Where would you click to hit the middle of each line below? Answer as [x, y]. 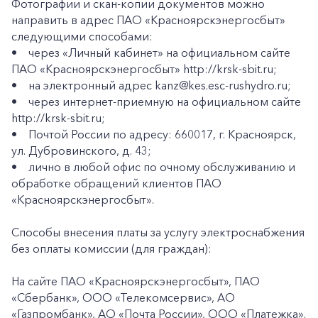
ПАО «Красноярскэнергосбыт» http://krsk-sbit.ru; [144, 69]
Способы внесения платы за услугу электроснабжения [158, 232]
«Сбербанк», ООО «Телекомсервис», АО [123, 297]
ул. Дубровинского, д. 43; [81, 150]
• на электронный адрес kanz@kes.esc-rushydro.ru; [151, 85]
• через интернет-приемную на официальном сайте [156, 102]
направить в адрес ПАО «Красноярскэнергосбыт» [148, 20]
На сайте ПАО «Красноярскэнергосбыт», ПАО [136, 281]
